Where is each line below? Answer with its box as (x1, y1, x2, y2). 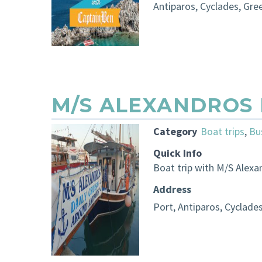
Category (153, 124, 197, 138)
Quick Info (153, 146, 202, 160)
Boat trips (201, 124, 244, 138)
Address (153, 182, 191, 196)
